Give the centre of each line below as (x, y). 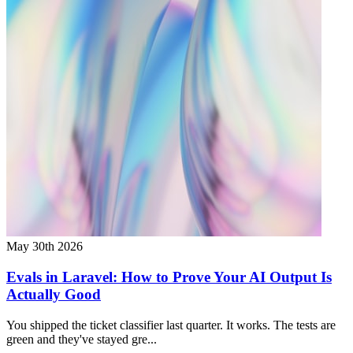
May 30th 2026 (45, 247)
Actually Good (54, 294)
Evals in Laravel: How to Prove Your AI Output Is (169, 277)
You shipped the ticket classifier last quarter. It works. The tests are (171, 325)
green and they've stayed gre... (82, 339)
